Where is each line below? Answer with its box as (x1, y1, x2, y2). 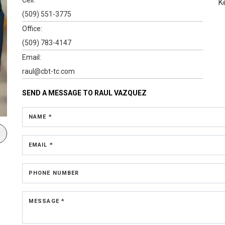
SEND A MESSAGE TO (22, 88, 94, 97)
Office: (22, 24, 42, 33)
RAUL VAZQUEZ (94, 88, 147, 97)
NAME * (29, 113, 52, 120)
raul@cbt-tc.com (22, 67, 75, 75)
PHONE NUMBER (29, 169, 79, 176)
